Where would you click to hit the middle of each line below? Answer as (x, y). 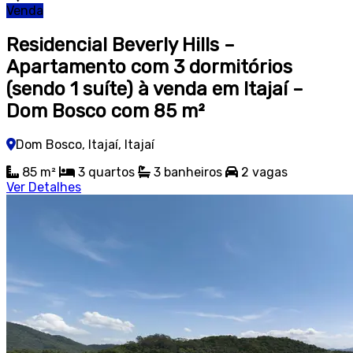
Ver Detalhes (44, 188)
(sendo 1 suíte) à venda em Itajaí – (155, 89)
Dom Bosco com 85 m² (105, 111)
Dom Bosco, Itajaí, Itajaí (85, 145)
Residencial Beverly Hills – (121, 45)
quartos (111, 173)
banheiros (193, 173)
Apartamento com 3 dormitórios (149, 67)
